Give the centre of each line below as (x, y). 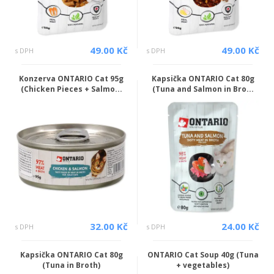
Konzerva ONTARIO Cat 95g (71, 79)
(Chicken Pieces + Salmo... (71, 89)
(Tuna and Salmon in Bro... (203, 89)
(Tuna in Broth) (71, 265)
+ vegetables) (203, 265)
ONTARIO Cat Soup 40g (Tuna (203, 255)
